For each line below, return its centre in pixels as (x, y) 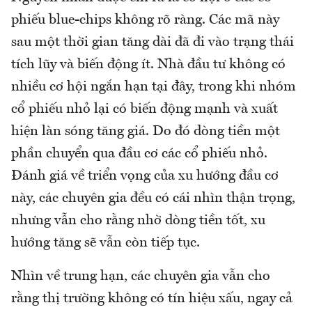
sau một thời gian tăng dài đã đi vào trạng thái (153, 42)
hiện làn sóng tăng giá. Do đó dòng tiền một (146, 131)
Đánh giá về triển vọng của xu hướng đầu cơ (145, 176)
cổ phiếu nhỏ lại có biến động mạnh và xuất (145, 109)
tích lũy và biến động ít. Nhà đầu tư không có (148, 64)
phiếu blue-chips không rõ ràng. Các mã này (145, 20)
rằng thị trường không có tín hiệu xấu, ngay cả (152, 298)
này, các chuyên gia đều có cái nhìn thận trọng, (153, 198)
